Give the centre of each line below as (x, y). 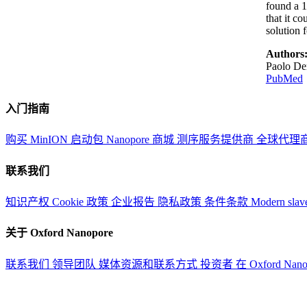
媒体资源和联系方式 (149, 264)
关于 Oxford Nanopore (59, 233)
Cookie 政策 (82, 201)
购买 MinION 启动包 (56, 140)
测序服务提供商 (217, 140)
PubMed (284, 78)
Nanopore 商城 (142, 140)
